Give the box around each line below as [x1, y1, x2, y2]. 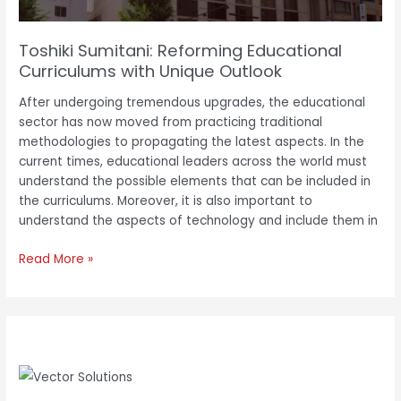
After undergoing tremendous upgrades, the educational [19, 94, 366, 112]
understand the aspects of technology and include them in [19, 212, 379, 230]
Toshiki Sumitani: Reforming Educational [19, 38, 343, 62]
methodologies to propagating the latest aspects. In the [19, 133, 365, 151]
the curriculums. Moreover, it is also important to [19, 192, 313, 210]
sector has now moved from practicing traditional [19, 114, 323, 132]
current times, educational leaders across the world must [19, 153, 368, 171]
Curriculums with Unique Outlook [19, 59, 283, 82]
